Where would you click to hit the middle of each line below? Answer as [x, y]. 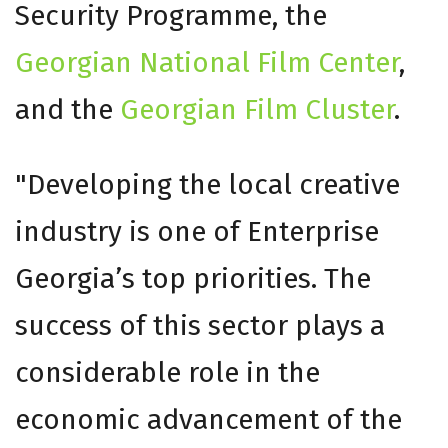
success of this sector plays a [200, 325]
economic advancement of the [208, 419]
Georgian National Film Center [207, 62]
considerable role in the [167, 372]
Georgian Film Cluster [257, 109]
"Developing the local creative [207, 184]
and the [67, 109]
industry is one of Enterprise [197, 231]
